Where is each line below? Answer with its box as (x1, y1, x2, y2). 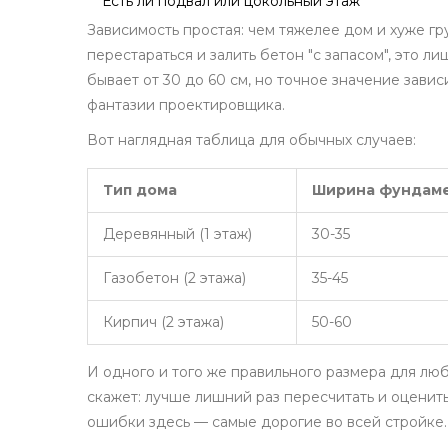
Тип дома (103, 181, 177, 200)
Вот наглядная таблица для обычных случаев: (87, 131, 416, 150)
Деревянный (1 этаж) (103, 225, 252, 244)
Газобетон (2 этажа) (103, 269, 246, 288)
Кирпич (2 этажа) (103, 313, 224, 332)
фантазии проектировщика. (87, 96, 285, 115)
